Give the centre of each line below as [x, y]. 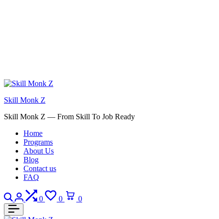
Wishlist [76, 193]
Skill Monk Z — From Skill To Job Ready [69, 117]
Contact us [40, 168]
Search [25, 193]
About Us [39, 151]
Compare [59, 193]
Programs [38, 142]
